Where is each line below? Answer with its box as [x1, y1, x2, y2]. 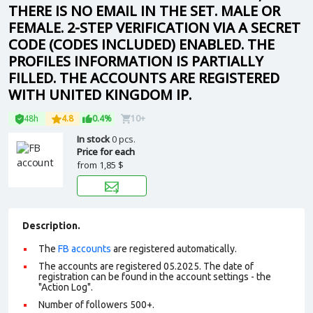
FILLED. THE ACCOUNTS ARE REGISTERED [8, 68, 279, 87]
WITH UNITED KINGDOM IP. [8, 85, 191, 104]
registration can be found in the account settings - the [38, 271, 271, 282]
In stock [77, 133, 112, 145]
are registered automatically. [111, 243, 237, 254]
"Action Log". [38, 282, 93, 293]
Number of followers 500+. [38, 299, 154, 310]
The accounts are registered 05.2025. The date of [38, 261, 254, 272]
